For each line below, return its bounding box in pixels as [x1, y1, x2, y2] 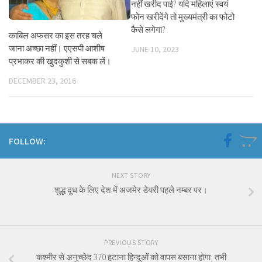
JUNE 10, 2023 [131, 44, 179, 54]
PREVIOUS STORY [104, 238, 158, 247]
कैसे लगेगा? [131, 24, 166, 35]
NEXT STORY [111, 171, 151, 180]
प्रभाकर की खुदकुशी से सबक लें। [9, 56, 111, 67]
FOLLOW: [9, 135, 46, 147]
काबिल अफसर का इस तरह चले [9, 30, 102, 41]
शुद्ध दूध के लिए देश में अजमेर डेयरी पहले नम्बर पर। [54, 184, 208, 196]
